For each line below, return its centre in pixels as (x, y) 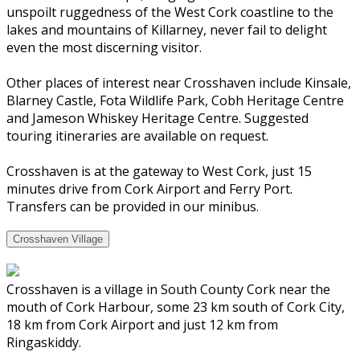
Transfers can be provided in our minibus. (133, 206)
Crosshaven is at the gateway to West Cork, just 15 (159, 171)
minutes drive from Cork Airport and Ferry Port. (149, 188)
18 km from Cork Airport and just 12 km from (142, 325)
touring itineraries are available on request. (137, 135)
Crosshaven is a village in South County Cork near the (168, 290)
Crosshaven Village (58, 239)
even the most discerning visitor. (104, 47)
